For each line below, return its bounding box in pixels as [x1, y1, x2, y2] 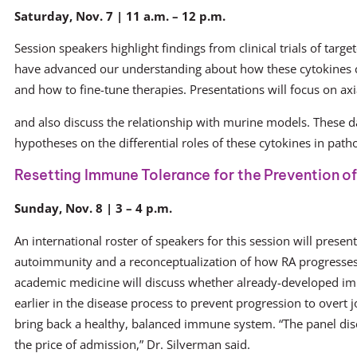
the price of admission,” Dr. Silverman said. [14, 335, 250, 352]
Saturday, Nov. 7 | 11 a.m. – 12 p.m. [14, 7, 226, 24]
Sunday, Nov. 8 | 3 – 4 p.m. [14, 200, 172, 216]
